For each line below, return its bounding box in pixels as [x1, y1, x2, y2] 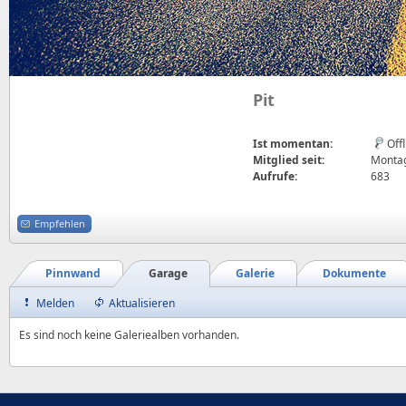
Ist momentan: [253, 136, 333, 151]
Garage [149, 266, 188, 281]
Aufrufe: [253, 169, 297, 184]
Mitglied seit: [253, 152, 324, 168]
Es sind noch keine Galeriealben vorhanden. [19, 327, 239, 343]
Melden [36, 295, 74, 311]
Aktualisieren [109, 295, 175, 311]
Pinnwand [45, 266, 101, 281]
